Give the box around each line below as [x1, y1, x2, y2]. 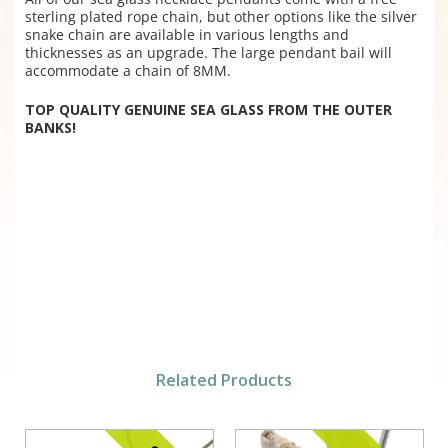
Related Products [156, 369, 292, 392]
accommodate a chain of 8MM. [24, 61, 231, 81]
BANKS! [24, 118, 76, 138]
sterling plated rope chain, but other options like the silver [24, 7, 417, 27]
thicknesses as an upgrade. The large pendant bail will [24, 43, 392, 63]
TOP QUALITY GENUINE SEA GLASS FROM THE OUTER [24, 100, 392, 120]
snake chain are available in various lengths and [24, 25, 349, 45]
